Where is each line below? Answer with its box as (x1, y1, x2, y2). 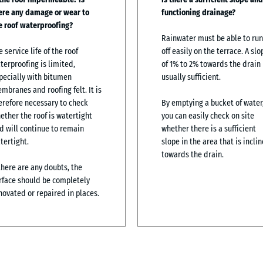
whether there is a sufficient (161, 123, 256, 134)
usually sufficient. (161, 72, 221, 82)
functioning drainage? (161, 7, 235, 18)
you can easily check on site (161, 110, 254, 121)
